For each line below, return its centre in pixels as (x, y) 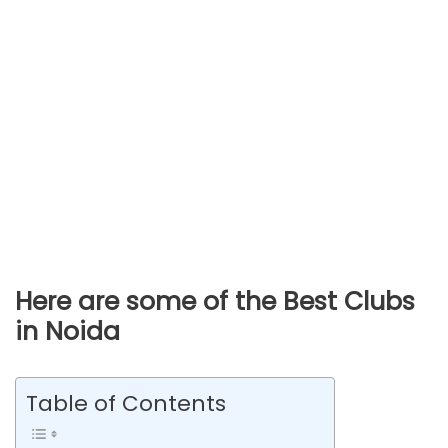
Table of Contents (126, 404)
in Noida (67, 332)
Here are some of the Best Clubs (215, 302)
